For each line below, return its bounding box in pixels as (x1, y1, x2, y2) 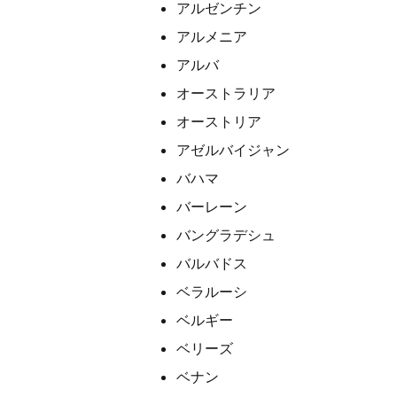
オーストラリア (176, 84, 276, 103)
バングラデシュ (176, 226, 276, 245)
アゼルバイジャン (176, 141, 290, 160)
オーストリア (176, 113, 261, 131)
